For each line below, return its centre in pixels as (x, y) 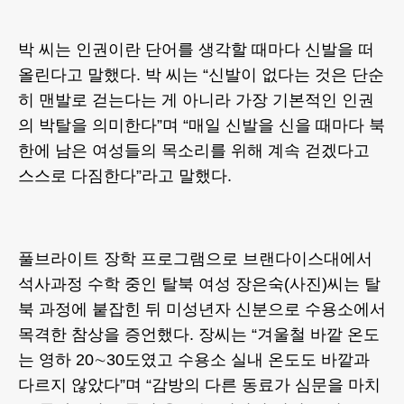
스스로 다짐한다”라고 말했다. (125, 176)
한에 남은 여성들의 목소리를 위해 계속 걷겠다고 (194, 151)
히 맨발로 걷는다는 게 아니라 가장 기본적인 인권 (196, 101)
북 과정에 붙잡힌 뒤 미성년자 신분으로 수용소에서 (202, 310)
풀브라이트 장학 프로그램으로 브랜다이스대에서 (195, 259)
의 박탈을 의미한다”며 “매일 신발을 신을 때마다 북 (202, 126)
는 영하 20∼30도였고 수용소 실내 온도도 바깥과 (194, 360)
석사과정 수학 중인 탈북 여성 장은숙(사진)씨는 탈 (199, 285)
